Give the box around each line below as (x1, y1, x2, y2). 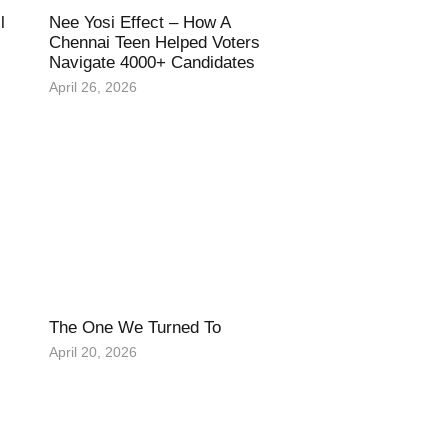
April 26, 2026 (48, 78, 137, 95)
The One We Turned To (48, 317, 221, 337)
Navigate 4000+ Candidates (48, 52, 255, 72)
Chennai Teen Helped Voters (48, 32, 260, 52)
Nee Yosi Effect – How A (48, 12, 230, 32)
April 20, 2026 (48, 343, 137, 360)
